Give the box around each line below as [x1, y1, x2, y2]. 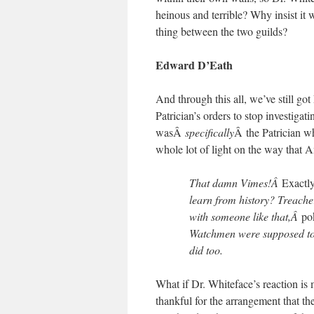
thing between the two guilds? [156, 24, 287, 39]
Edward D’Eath [156, 57, 233, 73]
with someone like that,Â [189, 209, 301, 224]
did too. [189, 243, 223, 257]
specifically [185, 125, 234, 139]
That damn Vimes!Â [189, 175, 282, 190]
